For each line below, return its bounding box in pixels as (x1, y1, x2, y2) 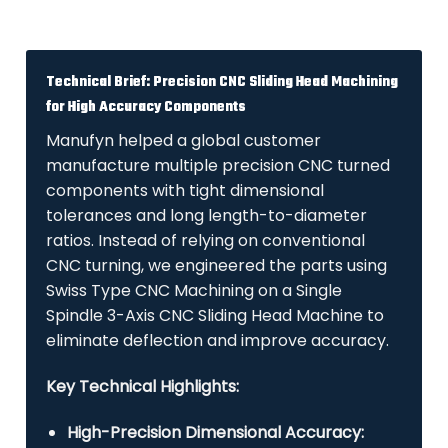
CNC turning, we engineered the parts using (46, 254, 388, 277)
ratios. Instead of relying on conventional (46, 229, 366, 252)
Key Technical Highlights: (46, 374, 240, 398)
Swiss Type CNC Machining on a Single (46, 279, 343, 302)
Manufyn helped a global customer (46, 129, 322, 152)
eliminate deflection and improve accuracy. (46, 329, 390, 352)
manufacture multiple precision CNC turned (46, 154, 391, 177)
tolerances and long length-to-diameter (46, 204, 368, 227)
